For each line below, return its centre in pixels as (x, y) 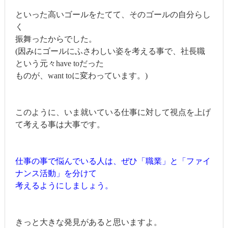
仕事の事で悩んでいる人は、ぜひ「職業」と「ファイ (113, 161)
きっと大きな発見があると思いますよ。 (88, 222)
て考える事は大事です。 (60, 124)
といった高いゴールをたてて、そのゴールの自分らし (113, 14)
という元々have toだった (59, 63)
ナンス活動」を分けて (56, 173)
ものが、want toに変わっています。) (81, 75)
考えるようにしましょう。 (64, 185)
